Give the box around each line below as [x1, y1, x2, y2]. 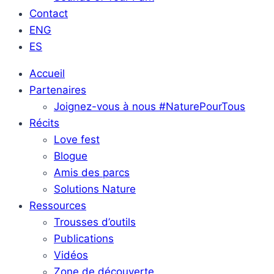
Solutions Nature [54, 183, 136, 195]
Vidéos [54, 249, 88, 261]
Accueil [29, 67, 65, 80]
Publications [54, 232, 114, 245]
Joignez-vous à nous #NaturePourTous [54, 100, 245, 113]
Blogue [54, 150, 87, 162]
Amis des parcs [54, 166, 130, 179]
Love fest [54, 133, 100, 146]
